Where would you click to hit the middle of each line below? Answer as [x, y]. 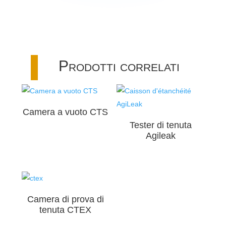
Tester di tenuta [160, 125]
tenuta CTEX [66, 210]
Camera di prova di [65, 200]
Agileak [160, 135]
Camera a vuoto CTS [66, 112]
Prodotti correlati [119, 66]
